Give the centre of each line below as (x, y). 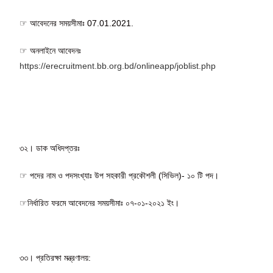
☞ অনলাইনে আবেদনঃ (51, 50)
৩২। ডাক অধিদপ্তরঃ (50, 148)
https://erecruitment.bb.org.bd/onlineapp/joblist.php (118, 66)
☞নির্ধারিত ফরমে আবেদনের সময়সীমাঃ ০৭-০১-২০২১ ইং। (100, 203)
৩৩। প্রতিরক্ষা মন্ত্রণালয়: (55, 257)
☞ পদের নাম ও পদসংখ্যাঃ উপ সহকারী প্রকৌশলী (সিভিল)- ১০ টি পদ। (119, 175)
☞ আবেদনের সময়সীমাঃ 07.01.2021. (77, 23)
